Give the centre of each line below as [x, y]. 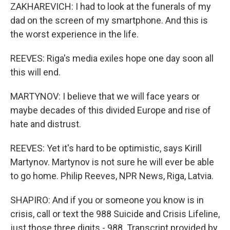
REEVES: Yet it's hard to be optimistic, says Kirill [106, 148]
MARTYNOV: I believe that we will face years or [105, 96]
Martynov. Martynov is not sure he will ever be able [112, 162]
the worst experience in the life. [74, 34]
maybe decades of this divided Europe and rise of [111, 110]
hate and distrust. [46, 124]
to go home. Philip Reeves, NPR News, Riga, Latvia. [112, 176]
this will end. [35, 72]
